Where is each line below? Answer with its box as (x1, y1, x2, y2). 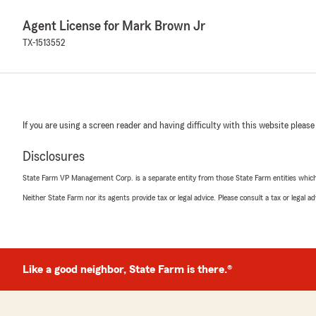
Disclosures (23, 150, 85, 164)
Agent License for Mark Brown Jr (23, 19, 205, 33)
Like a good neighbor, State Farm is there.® (23, 264, 232, 275)
